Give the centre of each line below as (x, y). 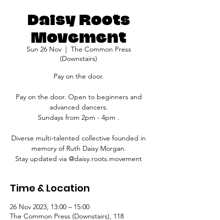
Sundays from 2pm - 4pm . (79, 117)
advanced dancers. (79, 107)
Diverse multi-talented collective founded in (79, 138)
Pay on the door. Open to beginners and (79, 97)
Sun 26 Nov (44, 49)
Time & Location (50, 188)
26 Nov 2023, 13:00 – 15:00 (50, 207)
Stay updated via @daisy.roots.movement (79, 159)
